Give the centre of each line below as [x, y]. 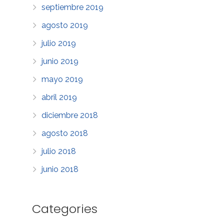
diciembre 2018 [70, 115]
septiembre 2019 [73, 7]
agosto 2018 [65, 133]
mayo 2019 [62, 79]
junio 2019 [60, 61]
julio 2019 [59, 43]
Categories [65, 208]
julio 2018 [59, 151]
